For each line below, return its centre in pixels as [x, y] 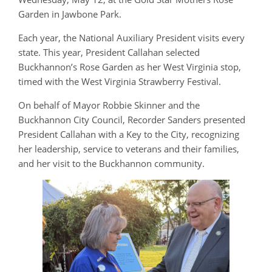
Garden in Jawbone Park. [70, 14]
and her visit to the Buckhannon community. [111, 163]
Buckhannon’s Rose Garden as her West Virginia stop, [130, 66]
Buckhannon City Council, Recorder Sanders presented [132, 119]
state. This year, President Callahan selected [109, 52]
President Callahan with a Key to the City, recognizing [129, 134]
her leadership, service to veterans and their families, [129, 148]
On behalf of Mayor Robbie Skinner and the [109, 105]
